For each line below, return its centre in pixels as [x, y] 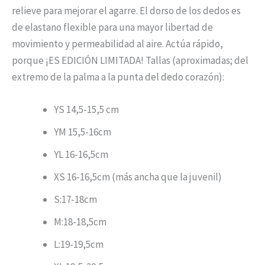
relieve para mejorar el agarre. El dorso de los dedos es [126, 11]
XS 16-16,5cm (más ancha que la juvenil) [138, 177]
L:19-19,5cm [79, 245]
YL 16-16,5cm [81, 155]
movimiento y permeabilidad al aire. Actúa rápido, [117, 44]
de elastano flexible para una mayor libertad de [112, 28]
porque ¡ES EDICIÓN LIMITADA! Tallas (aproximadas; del [130, 61]
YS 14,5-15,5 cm [86, 110]
